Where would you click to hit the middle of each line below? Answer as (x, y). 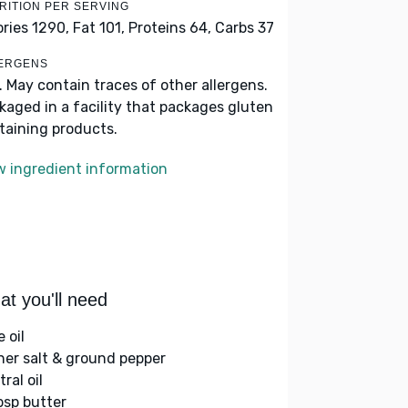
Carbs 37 (245, 28)
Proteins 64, (170, 28)
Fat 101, (99, 28)
